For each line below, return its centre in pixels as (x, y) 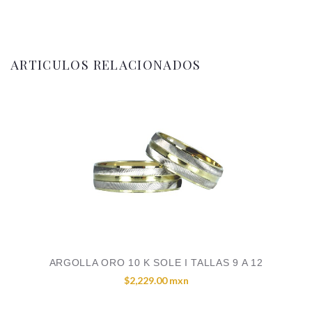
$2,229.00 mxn (156, 280)
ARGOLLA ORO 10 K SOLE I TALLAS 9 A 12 (156, 263)
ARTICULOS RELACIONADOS (106, 65)
